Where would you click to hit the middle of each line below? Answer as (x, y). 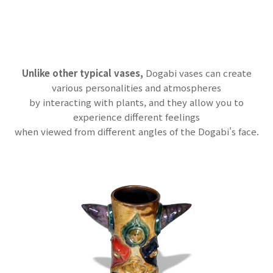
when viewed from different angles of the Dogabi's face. (136, 131)
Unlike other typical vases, (82, 73)
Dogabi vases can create (197, 73)
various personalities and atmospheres (136, 87)
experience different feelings (136, 117)
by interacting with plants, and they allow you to (136, 102)
